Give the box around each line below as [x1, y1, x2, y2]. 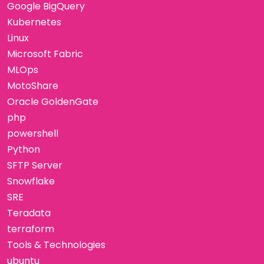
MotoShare [7, 78, 58, 93]
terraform [7, 222, 54, 236]
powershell [7, 126, 58, 140]
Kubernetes [7, 15, 61, 29]
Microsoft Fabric [7, 47, 83, 61]
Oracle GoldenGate [7, 94, 98, 108]
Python [7, 142, 40, 156]
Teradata [7, 206, 51, 220]
